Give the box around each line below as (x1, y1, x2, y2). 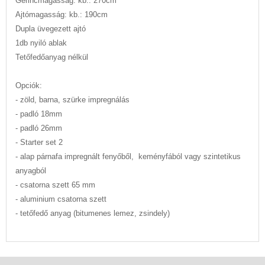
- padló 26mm (15, 124, 62, 132)
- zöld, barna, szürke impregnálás (15, 95, 130, 104)
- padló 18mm (15, 109, 62, 118)
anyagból (15, 166, 46, 175)
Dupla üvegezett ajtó (15, 24, 86, 33)
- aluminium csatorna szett (15, 195, 106, 203)
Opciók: (15, 81, 42, 90)
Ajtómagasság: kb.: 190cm (15, 10, 108, 19)
